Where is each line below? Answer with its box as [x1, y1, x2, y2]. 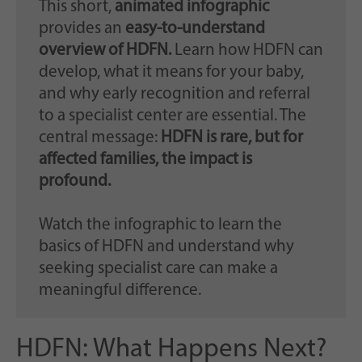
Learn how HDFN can [174, 42, 323, 60]
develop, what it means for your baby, [38, 64, 304, 82]
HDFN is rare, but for [160, 129, 303, 147]
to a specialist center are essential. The [38, 107, 306, 125]
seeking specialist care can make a [38, 260, 278, 278]
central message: [38, 129, 161, 147]
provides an [38, 20, 125, 38]
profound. [38, 173, 111, 191]
